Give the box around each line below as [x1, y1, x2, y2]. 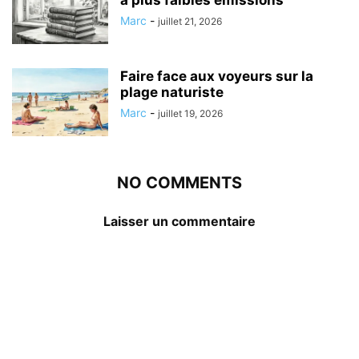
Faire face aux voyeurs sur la [120, 67, 313, 84]
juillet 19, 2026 [158, 107, 223, 119]
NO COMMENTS [117, 172, 242, 192]
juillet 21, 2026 [158, 14, 222, 27]
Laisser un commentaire [103, 212, 256, 229]
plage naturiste [120, 83, 224, 100]
